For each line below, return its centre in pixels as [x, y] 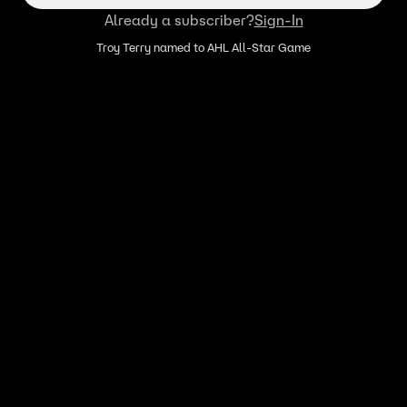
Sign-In [278, 20]
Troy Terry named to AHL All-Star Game [203, 48]
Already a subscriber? [179, 20]
